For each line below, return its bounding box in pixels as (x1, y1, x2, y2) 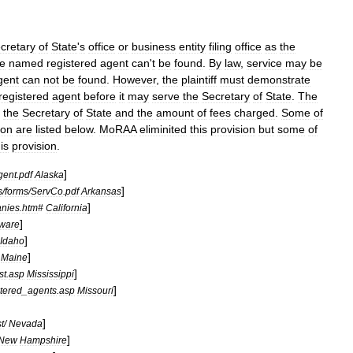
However (113, 73, 156, 86)
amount (156, 106, 194, 119)
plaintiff (181, 73, 217, 86)
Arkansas (81, 186, 121, 196)
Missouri (77, 285, 113, 295)
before (84, 90, 116, 102)
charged (234, 106, 275, 119)
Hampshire (20, 335, 67, 345)
